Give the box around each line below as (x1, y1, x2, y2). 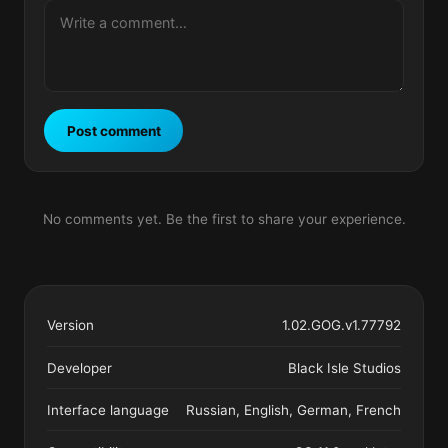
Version (46, 317, 94, 334)
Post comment (66, 122, 161, 139)
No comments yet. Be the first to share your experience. (42, 211, 406, 228)
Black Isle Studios (288, 359, 402, 376)
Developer (46, 359, 112, 376)
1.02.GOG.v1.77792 (282, 317, 402, 334)
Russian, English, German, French (186, 401, 402, 418)
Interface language (46, 401, 169, 418)
